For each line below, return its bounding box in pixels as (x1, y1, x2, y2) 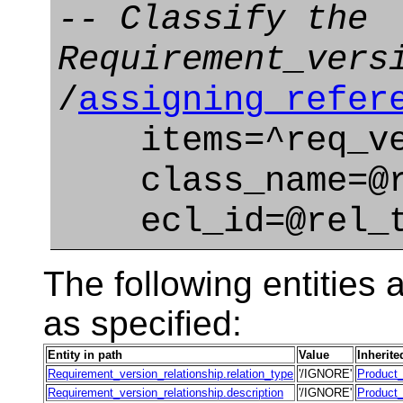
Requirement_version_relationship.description (48, 385, 283, 399)
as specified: (43, 303, 242, 343)
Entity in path (48, 347, 122, 362)
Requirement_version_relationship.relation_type (48, 366, 293, 381)
